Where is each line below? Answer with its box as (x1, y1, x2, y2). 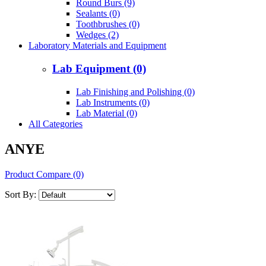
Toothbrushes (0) (76, 19, 140, 30)
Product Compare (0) (5, 169, 84, 179)
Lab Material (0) (76, 107, 137, 118)
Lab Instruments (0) (76, 97, 150, 107)
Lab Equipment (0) (52, 62, 146, 75)
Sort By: (5, 189, 36, 199)
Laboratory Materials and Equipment (28, 40, 166, 51)
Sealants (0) (76, 8, 120, 19)
